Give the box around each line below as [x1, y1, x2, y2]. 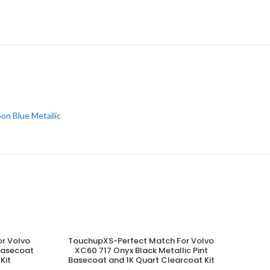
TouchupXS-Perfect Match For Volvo [68, 235, 215, 246]
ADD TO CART [113, 237, 169, 248]
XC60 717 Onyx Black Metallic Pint [74, 245, 208, 256]
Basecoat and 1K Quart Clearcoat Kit [67, 254, 215, 266]
